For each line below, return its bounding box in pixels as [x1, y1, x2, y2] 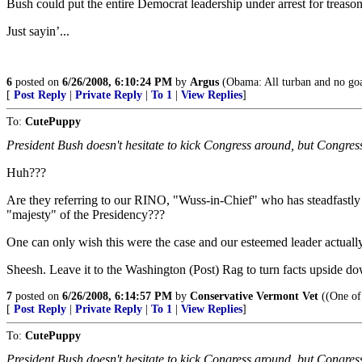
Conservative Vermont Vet [190, 290, 318, 302]
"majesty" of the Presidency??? [6, 208, 165, 221]
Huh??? [6, 166, 46, 179]
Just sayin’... [6, 24, 69, 38]
